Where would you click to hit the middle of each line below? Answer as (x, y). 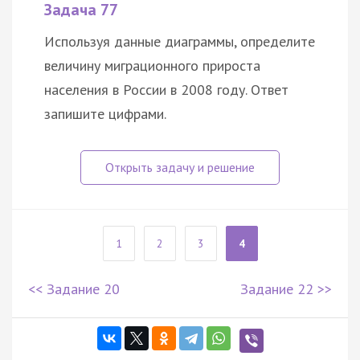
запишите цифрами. (105, 113)
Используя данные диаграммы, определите (180, 41)
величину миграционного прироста (152, 65)
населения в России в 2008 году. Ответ (166, 89)
